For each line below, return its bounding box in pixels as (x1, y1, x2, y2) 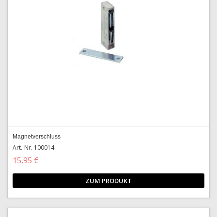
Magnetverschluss (13, 133, 61, 140)
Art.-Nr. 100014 (13, 143, 54, 152)
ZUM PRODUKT (85, 176, 132, 185)
